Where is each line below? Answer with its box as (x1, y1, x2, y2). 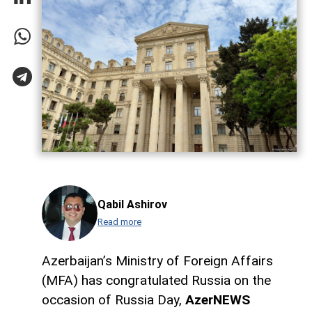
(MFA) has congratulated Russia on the (42, 272, 271, 289)
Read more (97, 217, 141, 228)
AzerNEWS (185, 292, 250, 309)
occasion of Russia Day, (42, 292, 185, 309)
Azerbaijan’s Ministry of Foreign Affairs (42, 253, 273, 270)
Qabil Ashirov (97, 197, 167, 211)
